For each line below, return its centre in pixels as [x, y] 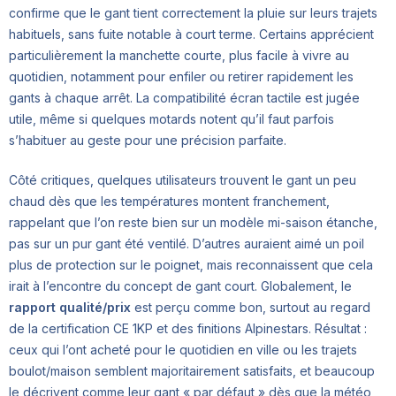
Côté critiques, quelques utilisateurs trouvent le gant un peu [183, 180]
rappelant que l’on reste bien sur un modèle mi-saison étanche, [193, 223]
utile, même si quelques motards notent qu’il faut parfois [171, 119]
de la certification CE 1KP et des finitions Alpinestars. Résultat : [188, 329]
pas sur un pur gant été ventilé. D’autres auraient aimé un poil [187, 244]
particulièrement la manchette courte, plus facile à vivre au [179, 56]
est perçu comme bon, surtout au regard [251, 308]
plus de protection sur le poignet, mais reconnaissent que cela [191, 265]
